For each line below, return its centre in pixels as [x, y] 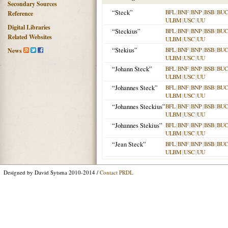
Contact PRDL [117, 172]
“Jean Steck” [129, 144]
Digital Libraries [29, 27]
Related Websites [30, 37]
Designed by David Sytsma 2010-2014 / [52, 172]
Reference [20, 13]
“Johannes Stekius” [137, 125]
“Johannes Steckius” [139, 106]
